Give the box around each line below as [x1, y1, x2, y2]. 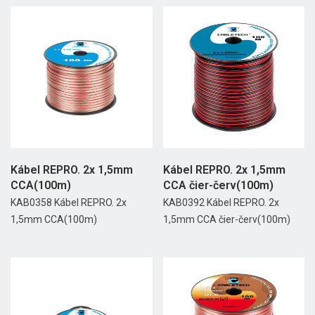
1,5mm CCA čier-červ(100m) [162, 213, 290, 225]
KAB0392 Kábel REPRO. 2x [162, 196, 279, 208]
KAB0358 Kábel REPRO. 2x [11, 196, 127, 208]
